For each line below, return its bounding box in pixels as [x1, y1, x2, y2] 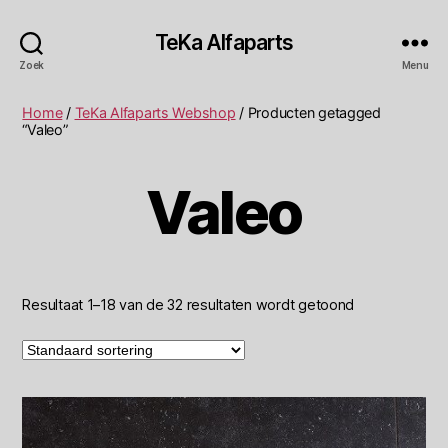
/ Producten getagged [235, 104, 381, 121]
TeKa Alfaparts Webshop [74, 104, 236, 121]
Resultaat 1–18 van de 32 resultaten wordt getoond [22, 295, 355, 313]
